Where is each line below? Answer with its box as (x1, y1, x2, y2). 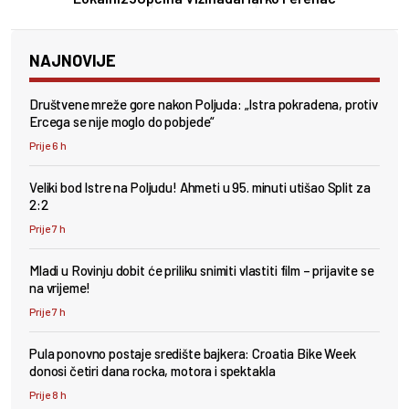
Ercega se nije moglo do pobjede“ (29, 113, 215, 131)
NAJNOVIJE (29, 50, 116, 71)
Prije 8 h (29, 388, 67, 402)
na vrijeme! (29, 279, 91, 297)
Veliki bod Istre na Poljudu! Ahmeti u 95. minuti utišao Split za (29, 179, 371, 196)
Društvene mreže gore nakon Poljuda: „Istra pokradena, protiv (29, 96, 379, 113)
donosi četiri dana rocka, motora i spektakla (29, 362, 276, 380)
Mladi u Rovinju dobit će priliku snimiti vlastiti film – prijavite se (29, 262, 374, 279)
